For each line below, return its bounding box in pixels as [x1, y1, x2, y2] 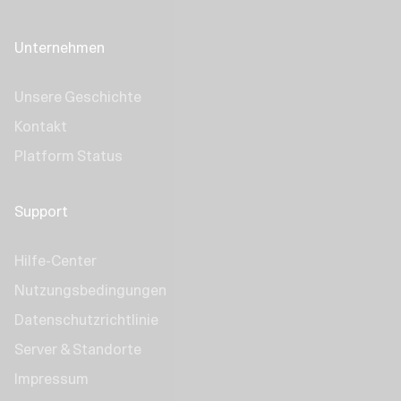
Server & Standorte [14, 340, 141, 358]
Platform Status [14, 147, 123, 165]
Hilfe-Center [14, 252, 97, 269]
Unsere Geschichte [14, 88, 141, 106]
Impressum [14, 370, 89, 388]
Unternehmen [14, 38, 105, 56]
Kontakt [14, 117, 67, 135]
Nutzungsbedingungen [14, 281, 166, 299]
